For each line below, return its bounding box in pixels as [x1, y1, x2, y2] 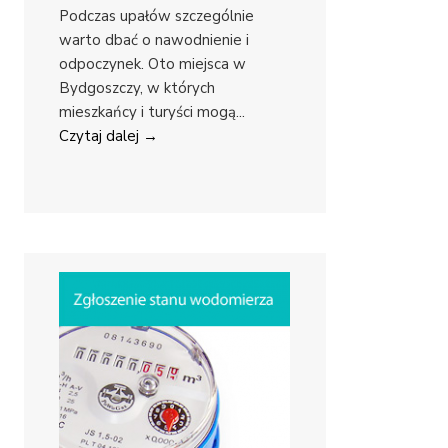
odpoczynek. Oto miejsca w [59, 54, 246, 75]
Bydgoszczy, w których [59, 78, 215, 99]
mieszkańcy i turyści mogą [59, 102, 236, 123]
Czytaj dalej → [59, 126, 158, 147]
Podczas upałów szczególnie [59, 6, 254, 27]
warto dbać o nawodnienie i [59, 30, 249, 51]
